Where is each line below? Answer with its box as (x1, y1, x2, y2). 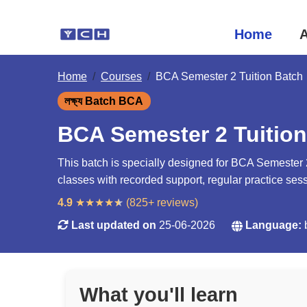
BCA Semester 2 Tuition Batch (156, 71, 303, 82)
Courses (101, 71, 142, 82)
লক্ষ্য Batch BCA (64, 95, 144, 107)
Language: (245, 219, 302, 232)
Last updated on (71, 219, 159, 232)
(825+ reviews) (126, 197, 198, 209)
